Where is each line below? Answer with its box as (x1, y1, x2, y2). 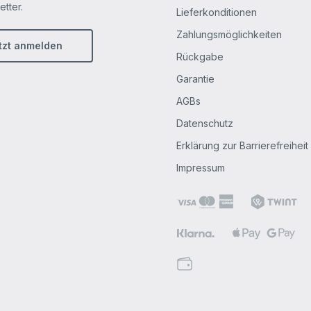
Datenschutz (176, 117, 233, 129)
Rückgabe (176, 51, 224, 62)
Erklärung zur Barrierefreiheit (176, 140, 308, 151)
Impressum (176, 162, 225, 174)
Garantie (176, 73, 215, 85)
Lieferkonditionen (176, 6, 257, 18)
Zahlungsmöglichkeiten (176, 28, 282, 40)
